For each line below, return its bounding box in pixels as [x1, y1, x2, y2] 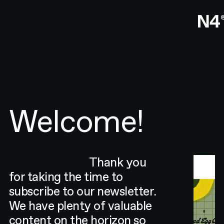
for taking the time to [8, 169, 123, 184]
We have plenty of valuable [8, 198, 152, 213]
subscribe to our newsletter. [8, 183, 156, 198]
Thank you [88, 154, 146, 169]
